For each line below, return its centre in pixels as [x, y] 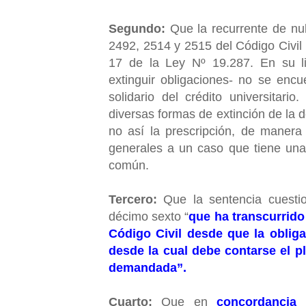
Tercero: [133, 199]
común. [129, 165]
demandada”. [148, 267]
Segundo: [137, 28]
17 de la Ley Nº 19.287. [181, 62]
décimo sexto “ [149, 216]
